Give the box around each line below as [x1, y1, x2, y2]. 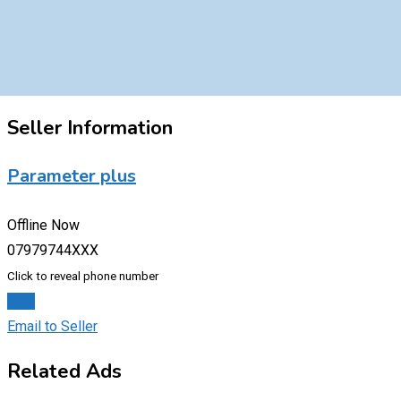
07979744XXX [7, 241, 98, 259]
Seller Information [7, 114, 173, 141]
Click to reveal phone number [7, 269, 158, 283]
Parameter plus [7, 164, 136, 189]
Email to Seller [7, 317, 98, 335]
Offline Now [7, 216, 80, 234]
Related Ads [7, 357, 122, 385]
